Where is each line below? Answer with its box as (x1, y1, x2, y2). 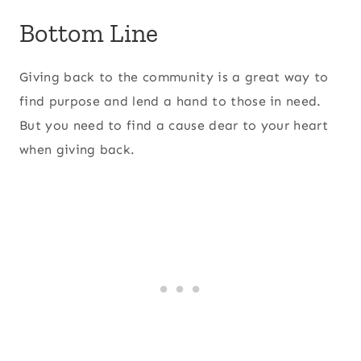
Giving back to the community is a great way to (19, 68, 329, 85)
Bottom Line (19, 17, 159, 48)
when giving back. (19, 141, 135, 157)
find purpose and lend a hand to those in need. (19, 93, 322, 109)
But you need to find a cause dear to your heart (19, 117, 329, 133)
